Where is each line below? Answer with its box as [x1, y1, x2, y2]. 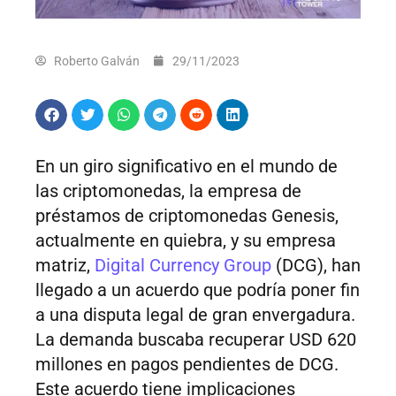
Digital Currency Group [95, 255, 271, 277]
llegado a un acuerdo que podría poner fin [35, 279, 360, 301]
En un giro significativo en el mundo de [35, 156, 338, 178]
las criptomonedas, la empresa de [35, 180, 301, 202]
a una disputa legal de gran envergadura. [35, 304, 355, 326]
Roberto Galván [54, 54, 140, 69]
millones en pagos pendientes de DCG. [35, 354, 339, 376]
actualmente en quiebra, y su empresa [35, 230, 336, 252]
